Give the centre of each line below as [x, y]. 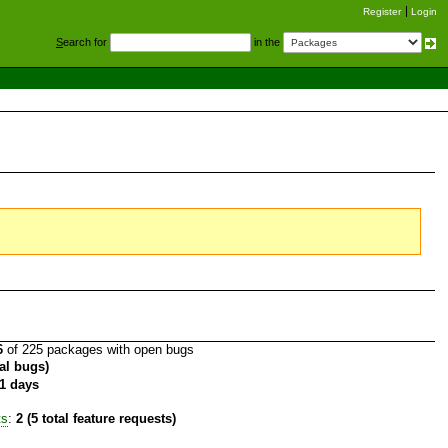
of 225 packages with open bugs [98, 349]
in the [267, 42]
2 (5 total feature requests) [95, 419]
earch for [86, 42]
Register [382, 11]
